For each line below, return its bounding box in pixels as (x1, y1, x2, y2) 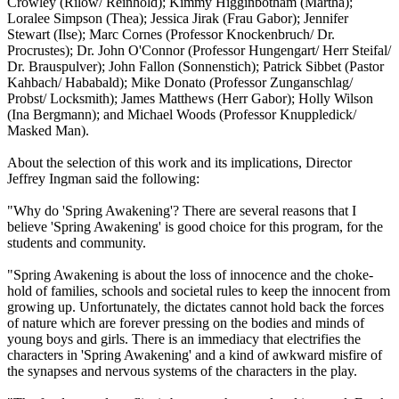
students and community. (7, 234, 146, 250)
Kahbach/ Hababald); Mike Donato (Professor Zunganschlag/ (7, 74, 353, 90)
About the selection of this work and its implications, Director (7, 154, 352, 170)
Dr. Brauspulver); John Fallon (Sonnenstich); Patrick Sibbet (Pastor (7, 58, 384, 74)
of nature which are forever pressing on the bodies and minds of (7, 314, 364, 330)
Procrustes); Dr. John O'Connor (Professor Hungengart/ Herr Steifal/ (7, 42, 391, 58)
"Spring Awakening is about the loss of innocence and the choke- (7, 266, 373, 282)
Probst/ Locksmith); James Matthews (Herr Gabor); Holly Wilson (7, 90, 373, 106)
